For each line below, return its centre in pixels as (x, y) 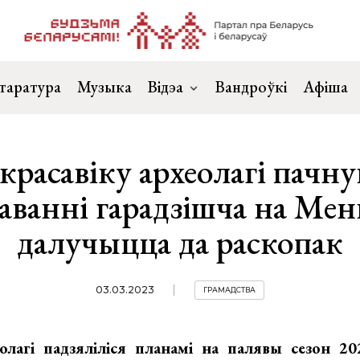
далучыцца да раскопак (180, 242)
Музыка (104, 87)
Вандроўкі (251, 87)
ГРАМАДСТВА (229, 290)
